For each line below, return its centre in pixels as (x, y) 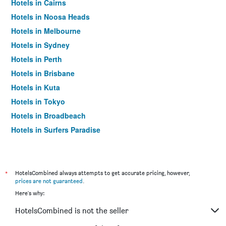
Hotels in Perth (37, 59)
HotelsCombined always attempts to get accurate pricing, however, (102, 173)
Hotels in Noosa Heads (50, 17)
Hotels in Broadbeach (48, 116)
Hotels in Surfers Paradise (56, 130)
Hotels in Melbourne (46, 31)
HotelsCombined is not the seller (72, 210)
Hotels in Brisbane (43, 73)
